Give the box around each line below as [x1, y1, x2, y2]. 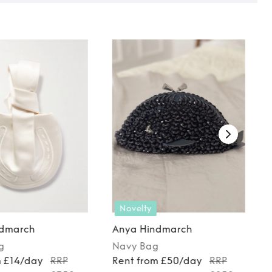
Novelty [119, 203, 152, 214]
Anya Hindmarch [112, 223, 192, 235]
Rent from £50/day [112, 254, 202, 267]
